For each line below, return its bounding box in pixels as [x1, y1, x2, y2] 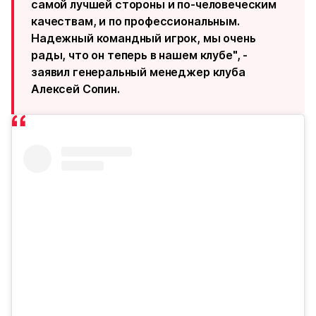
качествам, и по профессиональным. [31, 14, 240, 28]
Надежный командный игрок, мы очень [31, 31, 256, 45]
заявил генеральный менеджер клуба [31, 65, 245, 79]
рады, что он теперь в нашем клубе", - [31, 48, 248, 62]
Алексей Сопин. [31, 82, 120, 96]
